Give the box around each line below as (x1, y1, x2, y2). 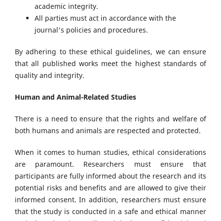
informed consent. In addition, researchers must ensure (15, 195, 206, 205)
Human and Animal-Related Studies (15, 92, 136, 102)
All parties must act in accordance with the (35, 13, 176, 23)
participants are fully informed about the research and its (15, 171, 206, 181)
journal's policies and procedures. (35, 25, 148, 35)
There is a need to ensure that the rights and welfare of (15, 114, 206, 124)
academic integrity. (35, 1, 98, 11)
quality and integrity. (15, 71, 84, 80)
